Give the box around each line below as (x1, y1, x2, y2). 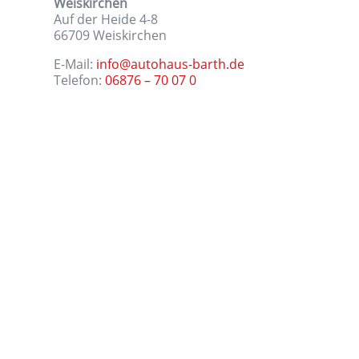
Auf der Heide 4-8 (54, 10, 159, 27)
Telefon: (54, 71, 106, 88)
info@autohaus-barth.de (96, 54, 245, 72)
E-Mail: (54, 54, 97, 72)
